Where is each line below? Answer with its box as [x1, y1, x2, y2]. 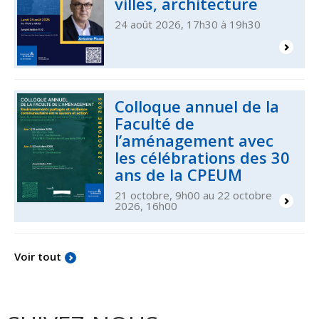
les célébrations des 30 [115, 147, 291, 169]
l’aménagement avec [115, 130, 274, 152]
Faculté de [115, 113, 195, 135]
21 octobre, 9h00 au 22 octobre [115, 188, 273, 203]
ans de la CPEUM [115, 164, 243, 186]
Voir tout [14, 249, 61, 264]
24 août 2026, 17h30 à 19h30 [115, 16, 261, 31]
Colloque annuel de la [115, 95, 280, 117]
